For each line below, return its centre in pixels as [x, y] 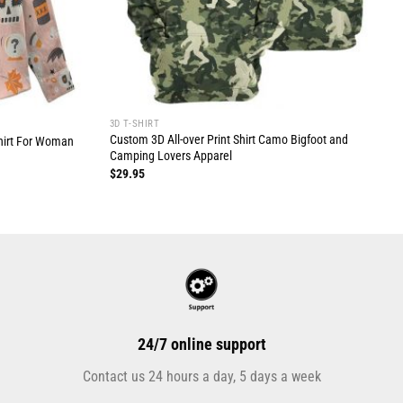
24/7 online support [201, 345]
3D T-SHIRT [134, 124]
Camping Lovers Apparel [170, 157]
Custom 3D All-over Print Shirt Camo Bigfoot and [228, 140]
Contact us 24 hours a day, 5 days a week [201, 377]
